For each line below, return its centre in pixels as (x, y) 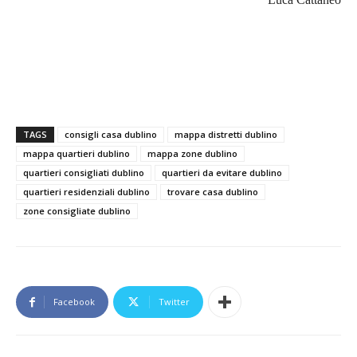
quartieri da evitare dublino (222, 173)
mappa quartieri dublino (76, 154)
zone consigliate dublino (77, 211)
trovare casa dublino (213, 192)
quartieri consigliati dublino (84, 173)
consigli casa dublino (111, 135)
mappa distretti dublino (226, 135)
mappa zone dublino (192, 154)
